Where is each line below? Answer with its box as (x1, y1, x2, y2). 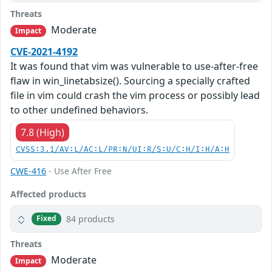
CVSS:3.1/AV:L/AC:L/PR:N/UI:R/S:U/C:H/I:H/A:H (16, 144, 229, 154)
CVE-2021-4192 (10, 44, 78, 58)
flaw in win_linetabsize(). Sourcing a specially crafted (10, 73, 250, 87)
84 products (66, 212, 115, 225)
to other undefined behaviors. (10, 103, 148, 117)
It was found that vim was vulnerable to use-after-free (10, 59, 258, 73)
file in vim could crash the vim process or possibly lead (10, 88, 260, 102)
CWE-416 (10, 165, 46, 177)
